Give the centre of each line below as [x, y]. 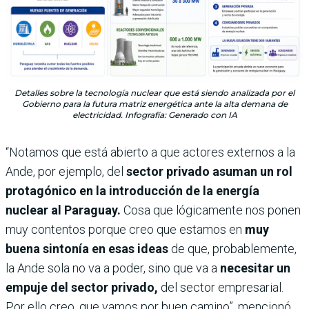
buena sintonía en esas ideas [88, 248]
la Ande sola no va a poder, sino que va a [111, 268]
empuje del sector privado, [83, 287]
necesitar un [254, 268]
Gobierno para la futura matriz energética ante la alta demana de [154, 103]
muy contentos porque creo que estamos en [124, 229]
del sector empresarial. [222, 287]
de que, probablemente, [234, 248]
